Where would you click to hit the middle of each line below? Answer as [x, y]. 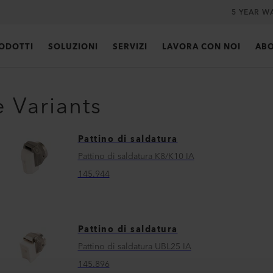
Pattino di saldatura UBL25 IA [134, 246]
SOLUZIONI [73, 47]
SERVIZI [130, 47]
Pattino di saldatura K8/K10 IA [136, 156]
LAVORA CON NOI [201, 47]
